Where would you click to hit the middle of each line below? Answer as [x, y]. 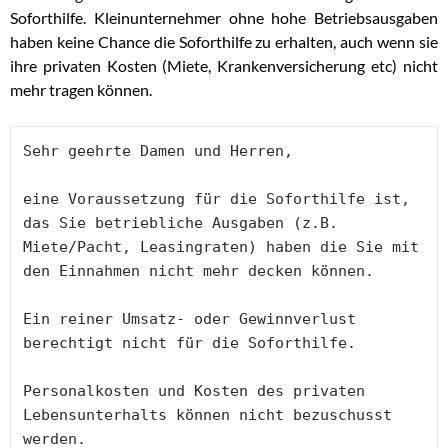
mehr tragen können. [81, 90]
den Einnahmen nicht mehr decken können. [203, 271]
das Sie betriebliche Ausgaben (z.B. [180, 223]
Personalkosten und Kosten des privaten [194, 391]
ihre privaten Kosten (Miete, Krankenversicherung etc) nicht [224, 66]
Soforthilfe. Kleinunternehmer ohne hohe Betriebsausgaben [224, 18]
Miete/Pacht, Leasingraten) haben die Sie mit [221, 247]
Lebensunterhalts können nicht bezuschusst [207, 415]
